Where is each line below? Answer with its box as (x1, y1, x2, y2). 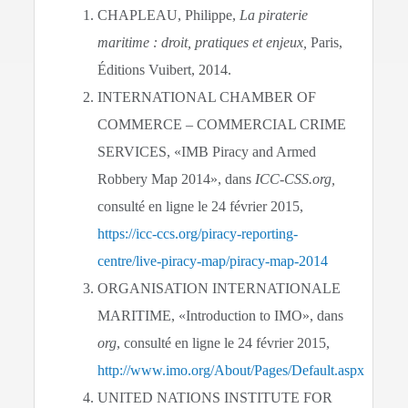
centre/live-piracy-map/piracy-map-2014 (97, 252, 329, 269)
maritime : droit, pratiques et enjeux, (97, 34, 311, 50)
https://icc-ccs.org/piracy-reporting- (97, 225, 299, 241)
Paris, (311, 34, 343, 50)
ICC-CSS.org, (255, 170, 336, 187)
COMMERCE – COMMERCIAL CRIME (97, 116, 347, 132)
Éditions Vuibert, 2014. (97, 61, 232, 77)
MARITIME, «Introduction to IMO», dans (97, 307, 344, 323)
